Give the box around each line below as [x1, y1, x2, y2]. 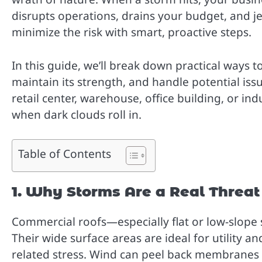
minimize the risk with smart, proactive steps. [12, 25, 251, 40]
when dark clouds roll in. [12, 106, 142, 122]
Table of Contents [18, 146, 111, 162]
